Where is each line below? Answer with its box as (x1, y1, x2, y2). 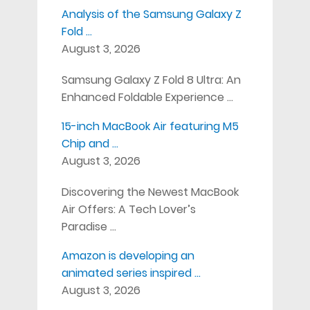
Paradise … (61, 218, 116, 235)
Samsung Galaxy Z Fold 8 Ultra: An (61, 71, 241, 88)
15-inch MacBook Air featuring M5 (61, 118, 239, 134)
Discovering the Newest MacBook (61, 183, 239, 200)
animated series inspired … (61, 264, 201, 281)
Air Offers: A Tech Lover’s (61, 201, 196, 217)
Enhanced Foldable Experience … (61, 89, 233, 105)
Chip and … (61, 135, 118, 152)
